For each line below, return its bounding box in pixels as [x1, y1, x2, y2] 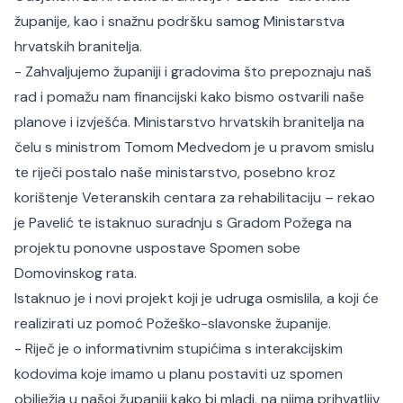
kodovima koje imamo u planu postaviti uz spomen [14, 364, 343, 383]
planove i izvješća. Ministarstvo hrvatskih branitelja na [14, 112, 364, 131]
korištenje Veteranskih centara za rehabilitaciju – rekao [14, 188, 375, 207]
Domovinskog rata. [14, 264, 137, 282]
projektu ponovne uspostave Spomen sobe [14, 238, 300, 257]
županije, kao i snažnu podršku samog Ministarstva [14, 12, 345, 31]
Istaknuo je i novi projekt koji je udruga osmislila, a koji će [14, 289, 379, 308]
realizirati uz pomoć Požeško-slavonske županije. [14, 314, 331, 333]
